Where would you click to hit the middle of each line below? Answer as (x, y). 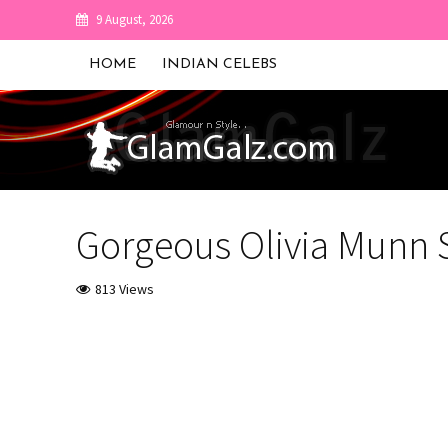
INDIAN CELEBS (219, 64)
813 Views (124, 289)
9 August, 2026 (134, 19)
